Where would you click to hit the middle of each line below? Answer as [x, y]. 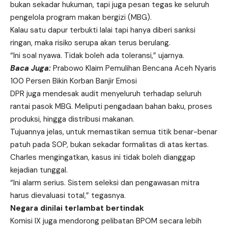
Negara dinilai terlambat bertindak [77, 208]
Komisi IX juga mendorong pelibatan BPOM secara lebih [106, 221]
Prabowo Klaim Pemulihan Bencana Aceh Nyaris [135, 68]
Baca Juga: [32, 68]
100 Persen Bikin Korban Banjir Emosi [74, 81]
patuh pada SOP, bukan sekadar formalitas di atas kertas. [109, 145]
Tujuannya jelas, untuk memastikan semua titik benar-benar [114, 132]
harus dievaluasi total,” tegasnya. [68, 196]
